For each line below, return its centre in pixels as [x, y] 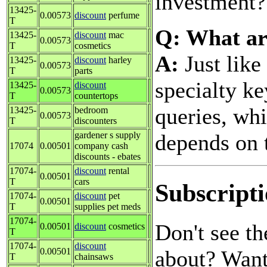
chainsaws [94, 256]
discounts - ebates [108, 156]
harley [119, 60]
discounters [96, 120]
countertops [96, 95]
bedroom [91, 110]
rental [118, 170]
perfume [123, 15]
